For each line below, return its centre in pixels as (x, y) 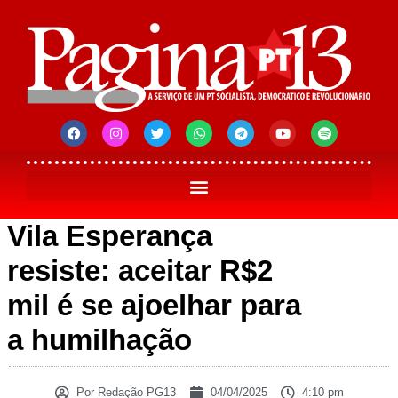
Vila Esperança (110, 236)
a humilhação (99, 340)
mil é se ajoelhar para (154, 306)
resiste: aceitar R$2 (140, 271)
